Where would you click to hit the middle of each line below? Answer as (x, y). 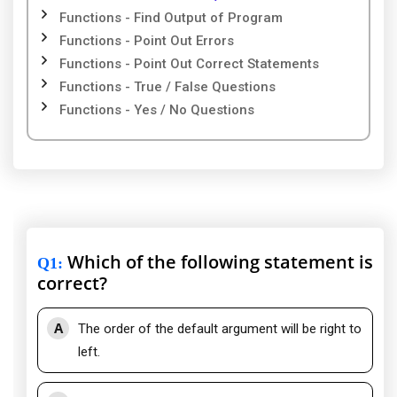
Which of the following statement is (218, 262)
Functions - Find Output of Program (171, 18)
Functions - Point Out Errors (147, 41)
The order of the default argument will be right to (220, 329)
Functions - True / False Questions (167, 87)
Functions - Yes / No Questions (157, 110)
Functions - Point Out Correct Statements (189, 64)
